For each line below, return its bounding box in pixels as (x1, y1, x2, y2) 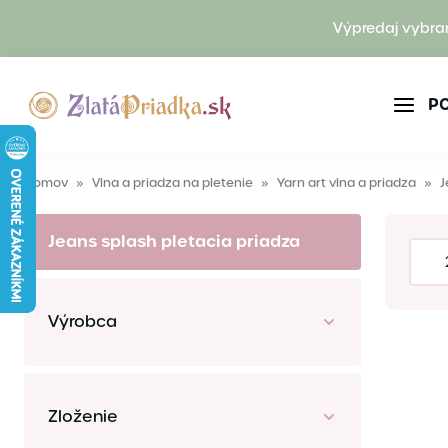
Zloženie (48, 405, 118, 428)
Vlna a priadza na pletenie (92, 174, 253, 191)
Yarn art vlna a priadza (277, 174, 416, 191)
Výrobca (48, 310, 117, 333)
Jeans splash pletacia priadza (48, 230, 300, 253)
